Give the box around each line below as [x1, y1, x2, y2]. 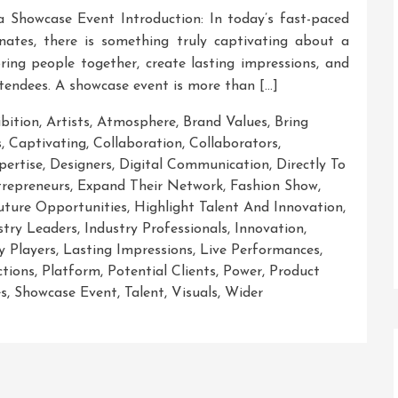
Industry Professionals [84, 221, 227, 236]
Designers [50, 157, 112, 172]
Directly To [276, 157, 346, 172]
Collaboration [93, 136, 182, 151]
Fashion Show [230, 179, 318, 194]
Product [269, 264, 320, 279]
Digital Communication [119, 157, 269, 172]
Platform [42, 264, 100, 279]
